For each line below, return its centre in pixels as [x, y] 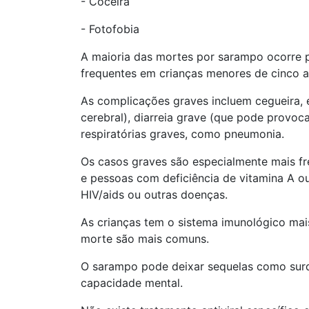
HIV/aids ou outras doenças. [154, 195]
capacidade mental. [132, 283]
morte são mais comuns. [145, 239]
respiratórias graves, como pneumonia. [182, 134]
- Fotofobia [110, 29]
